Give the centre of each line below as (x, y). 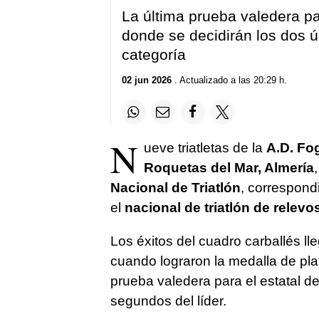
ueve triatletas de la (205, 147)
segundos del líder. (168, 300)
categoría (153, 54)
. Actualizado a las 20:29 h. (229, 80)
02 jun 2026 (146, 80)
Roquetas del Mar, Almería (229, 167)
